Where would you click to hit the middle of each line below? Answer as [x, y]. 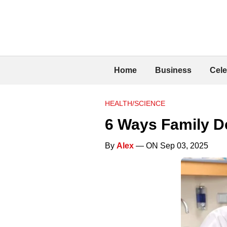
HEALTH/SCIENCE [135, 103]
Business [173, 70]
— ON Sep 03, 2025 [171, 145]
